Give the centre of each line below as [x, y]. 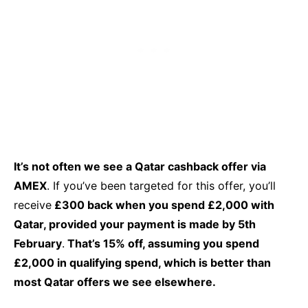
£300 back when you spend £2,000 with [163, 205]
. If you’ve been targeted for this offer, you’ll [161, 186]
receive [33, 205]
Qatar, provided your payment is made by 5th [135, 224]
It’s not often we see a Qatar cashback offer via [140, 167]
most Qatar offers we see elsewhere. [115, 282]
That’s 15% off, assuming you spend [162, 244]
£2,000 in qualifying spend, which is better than [142, 263]
